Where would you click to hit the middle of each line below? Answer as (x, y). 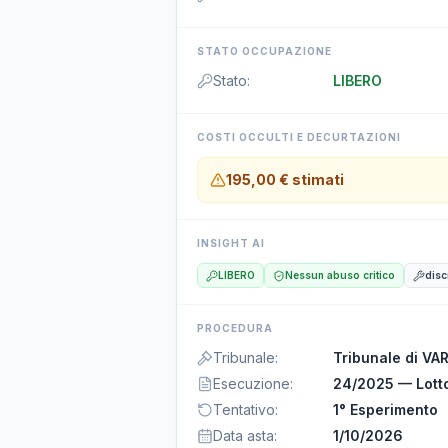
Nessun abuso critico (340, 275)
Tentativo (244, 409)
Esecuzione (251, 383)
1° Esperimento (385, 409)
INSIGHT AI (231, 243)
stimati (316, 179)
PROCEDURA (235, 328)
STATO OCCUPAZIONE (264, 51)
